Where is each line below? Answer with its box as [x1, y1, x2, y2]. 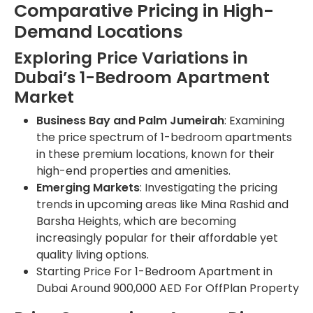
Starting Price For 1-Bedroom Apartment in [36, 263, 272, 280]
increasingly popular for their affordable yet [36, 230, 278, 247]
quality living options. [36, 247, 149, 263]
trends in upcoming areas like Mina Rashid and [36, 196, 289, 213]
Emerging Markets [36, 180, 140, 196]
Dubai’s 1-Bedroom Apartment [14, 66, 270, 89]
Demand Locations [14, 20, 183, 45]
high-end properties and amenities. [36, 163, 231, 180]
